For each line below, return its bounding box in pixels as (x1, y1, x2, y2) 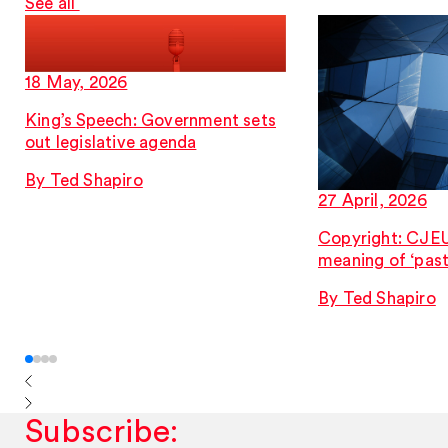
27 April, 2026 (318, 191, 427, 209)
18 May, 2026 (25, 73, 128, 91)
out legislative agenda (25, 133, 197, 151)
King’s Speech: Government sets (25, 111, 276, 129)
